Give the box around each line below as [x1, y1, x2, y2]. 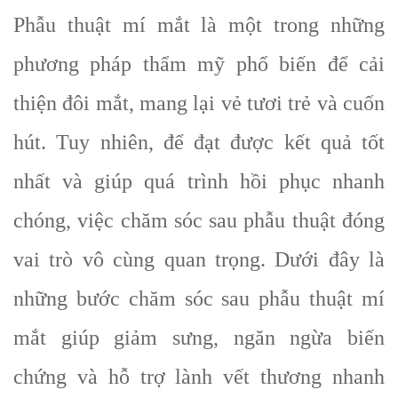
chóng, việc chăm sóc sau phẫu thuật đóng [13, 208, 385, 232]
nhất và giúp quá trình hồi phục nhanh [13, 169, 385, 193]
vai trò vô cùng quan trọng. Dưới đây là [13, 247, 385, 271]
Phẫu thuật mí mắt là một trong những [13, 12, 385, 36]
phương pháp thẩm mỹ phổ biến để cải [13, 52, 385, 76]
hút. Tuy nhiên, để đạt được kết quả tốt [13, 130, 385, 154]
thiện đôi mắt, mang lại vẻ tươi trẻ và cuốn [13, 91, 385, 115]
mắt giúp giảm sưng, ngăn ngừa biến [13, 325, 385, 349]
